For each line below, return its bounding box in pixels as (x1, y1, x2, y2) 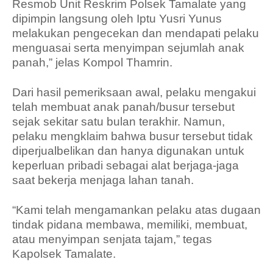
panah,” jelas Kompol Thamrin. (12, 56, 172, 69)
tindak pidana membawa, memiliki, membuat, (12, 218, 247, 231)
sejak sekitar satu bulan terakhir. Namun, (12, 115, 225, 128)
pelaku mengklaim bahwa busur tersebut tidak (12, 130, 253, 143)
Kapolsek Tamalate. (12, 247, 116, 260)
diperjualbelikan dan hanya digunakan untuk (12, 144, 244, 157)
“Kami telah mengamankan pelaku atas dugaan (12, 204, 261, 216)
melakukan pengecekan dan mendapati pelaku (12, 27, 259, 40)
